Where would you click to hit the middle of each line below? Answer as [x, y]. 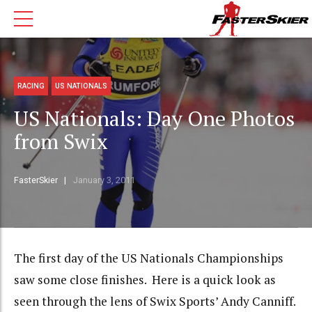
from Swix [61, 142]
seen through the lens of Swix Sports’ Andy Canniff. [155, 302]
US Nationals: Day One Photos [154, 119]
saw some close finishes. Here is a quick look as [145, 280]
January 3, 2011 [104, 180]
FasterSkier [36, 180]
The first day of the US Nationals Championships [149, 258]
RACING [31, 86]
